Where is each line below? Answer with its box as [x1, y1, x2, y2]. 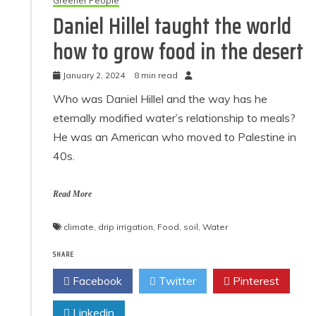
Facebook [70, 273, 123, 288]
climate [63, 221, 95, 232]
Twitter [156, 273, 197, 288]
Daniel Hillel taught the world [53, 9, 292, 43]
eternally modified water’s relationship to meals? [53, 110, 296, 125]
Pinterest [230, 273, 280, 288]
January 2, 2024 [63, 69, 126, 80]
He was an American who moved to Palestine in [53, 129, 297, 144]
